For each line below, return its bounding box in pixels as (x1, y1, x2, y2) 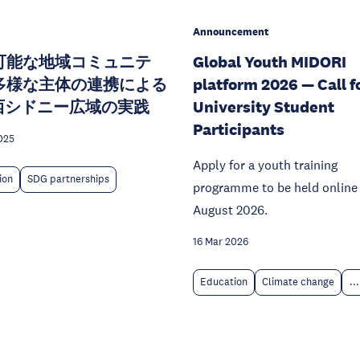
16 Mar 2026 (193, 235, 248, 248)
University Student (193, 97, 334, 117)
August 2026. (193, 202, 268, 218)
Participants (193, 120, 284, 139)
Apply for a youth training (193, 157, 337, 173)
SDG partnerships (27, 173, 109, 186)
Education (200, 276, 247, 288)
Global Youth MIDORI (193, 52, 346, 72)
